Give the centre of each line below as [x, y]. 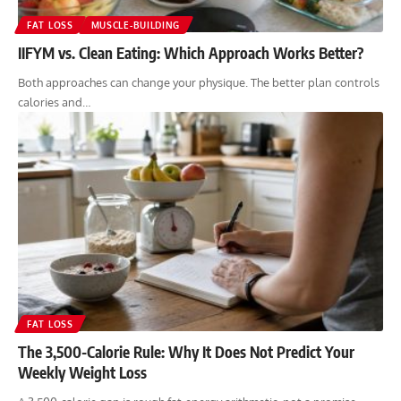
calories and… [54, 102]
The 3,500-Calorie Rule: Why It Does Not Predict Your [186, 351]
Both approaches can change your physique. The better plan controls [199, 82]
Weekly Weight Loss [82, 372]
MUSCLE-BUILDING [136, 25]
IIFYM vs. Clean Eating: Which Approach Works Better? [191, 52]
